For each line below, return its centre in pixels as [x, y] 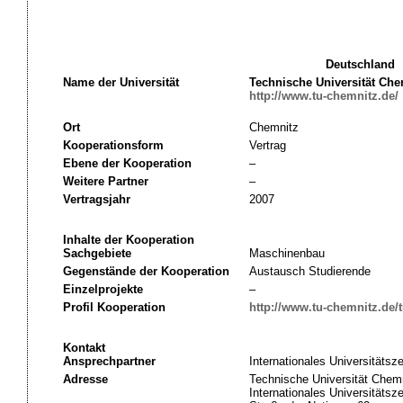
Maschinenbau [287, 253]
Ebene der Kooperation [127, 163]
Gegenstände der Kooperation [146, 271]
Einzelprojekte [103, 289]
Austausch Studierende [309, 271]
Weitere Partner [105, 181]
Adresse [85, 379]
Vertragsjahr [96, 199]
